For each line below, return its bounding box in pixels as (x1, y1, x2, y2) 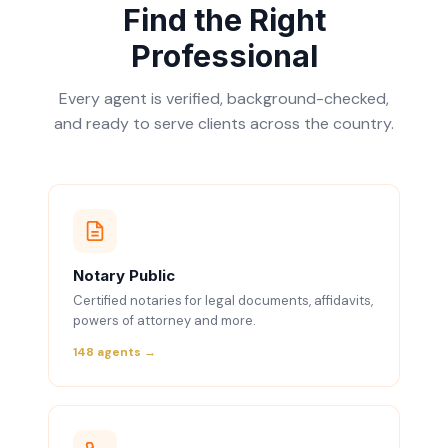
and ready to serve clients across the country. (54, 113, 394, 134)
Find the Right (122, 2, 326, 38)
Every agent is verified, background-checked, (59, 88, 389, 109)
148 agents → (73, 344, 156, 360)
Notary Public (73, 266, 175, 285)
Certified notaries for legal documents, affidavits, (73, 292, 373, 309)
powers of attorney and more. (73, 312, 256, 329)
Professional (130, 38, 318, 74)
